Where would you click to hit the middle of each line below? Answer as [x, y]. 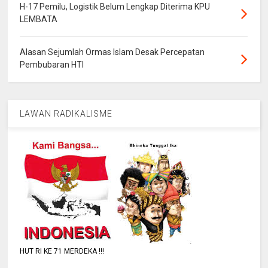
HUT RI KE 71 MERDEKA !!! [62, 252]
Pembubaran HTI [52, 65]
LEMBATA [39, 19]
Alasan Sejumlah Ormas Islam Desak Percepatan [112, 52]
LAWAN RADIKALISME [66, 114]
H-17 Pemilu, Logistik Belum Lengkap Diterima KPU [115, 7]
